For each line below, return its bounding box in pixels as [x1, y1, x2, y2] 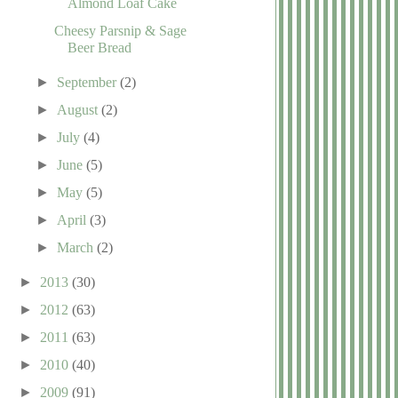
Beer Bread [67, 39, 131, 55]
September [57, 74, 121, 90]
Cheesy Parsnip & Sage [53, 22, 187, 38]
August [57, 101, 102, 117]
